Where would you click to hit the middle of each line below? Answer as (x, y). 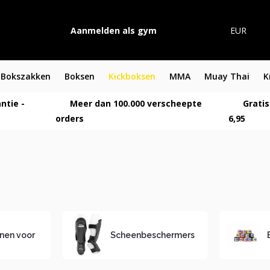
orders (69, 118)
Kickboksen (132, 76)
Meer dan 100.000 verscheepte (134, 103)
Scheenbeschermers (153, 235)
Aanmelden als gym (113, 30)
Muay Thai (227, 76)
